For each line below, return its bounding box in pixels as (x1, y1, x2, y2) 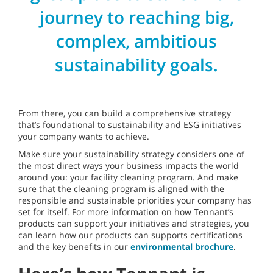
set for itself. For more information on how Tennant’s (18, 206, 233, 218)
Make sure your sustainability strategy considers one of (18, 148, 244, 160)
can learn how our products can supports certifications (18, 229, 243, 241)
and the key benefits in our (18, 241, 130, 253)
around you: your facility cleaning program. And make (18, 171, 238, 183)
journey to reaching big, (39, 5, 234, 29)
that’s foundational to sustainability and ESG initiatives (18, 119, 241, 131)
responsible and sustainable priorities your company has (18, 194, 252, 207)
